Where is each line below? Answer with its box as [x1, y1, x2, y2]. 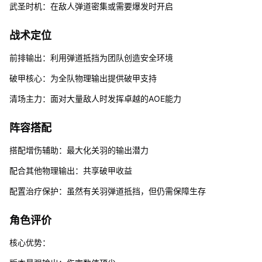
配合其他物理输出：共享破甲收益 [9, 165, 132, 175]
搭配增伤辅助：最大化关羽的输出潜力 [9, 144, 149, 155]
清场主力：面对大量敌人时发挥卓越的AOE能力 [9, 93, 181, 104]
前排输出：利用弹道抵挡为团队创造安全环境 [9, 52, 173, 63]
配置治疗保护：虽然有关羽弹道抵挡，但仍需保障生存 [9, 185, 206, 196]
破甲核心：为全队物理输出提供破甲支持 [9, 73, 157, 83]
